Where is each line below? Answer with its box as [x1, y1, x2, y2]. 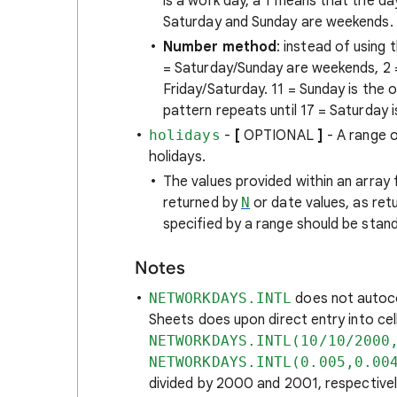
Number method [163, 38, 277, 56]
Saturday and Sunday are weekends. [163, 13, 393, 31]
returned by [163, 194, 241, 212]
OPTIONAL [239, 127, 317, 144]
